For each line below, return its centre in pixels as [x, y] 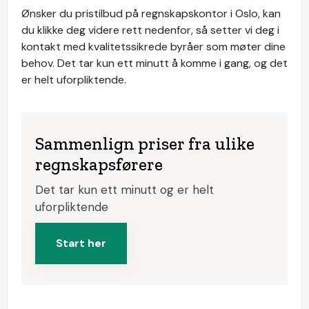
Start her [81, 243]
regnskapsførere [99, 164]
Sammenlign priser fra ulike [145, 143]
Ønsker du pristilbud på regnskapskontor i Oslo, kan [151, 13]
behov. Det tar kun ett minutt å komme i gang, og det [154, 63]
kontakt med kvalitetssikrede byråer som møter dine [153, 47]
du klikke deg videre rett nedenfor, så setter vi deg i [150, 30]
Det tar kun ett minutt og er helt [124, 190]
